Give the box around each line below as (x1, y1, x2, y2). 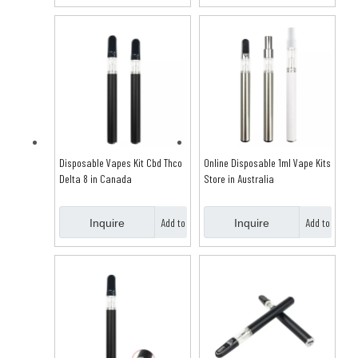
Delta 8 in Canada (59, 171, 132, 185)
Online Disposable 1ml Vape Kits (204, 155, 331, 169)
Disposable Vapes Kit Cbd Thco (59, 155, 182, 169)
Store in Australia (204, 171, 274, 185)
